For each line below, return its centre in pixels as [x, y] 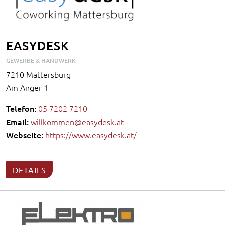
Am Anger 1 [27, 87]
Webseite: [25, 134]
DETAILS [29, 170]
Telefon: [21, 108]
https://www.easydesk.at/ [91, 134]
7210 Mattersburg [38, 74]
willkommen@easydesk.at [77, 121]
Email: [17, 121]
